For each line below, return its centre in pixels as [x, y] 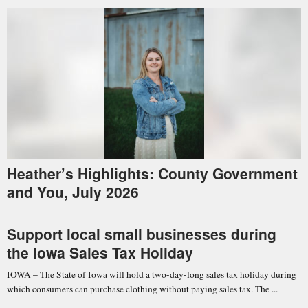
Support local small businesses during [142, 233]
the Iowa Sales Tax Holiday [100, 252]
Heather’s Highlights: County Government [152, 173]
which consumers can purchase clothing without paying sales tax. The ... [142, 288]
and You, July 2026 [73, 191]
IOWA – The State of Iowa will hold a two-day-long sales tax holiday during [152, 274]
